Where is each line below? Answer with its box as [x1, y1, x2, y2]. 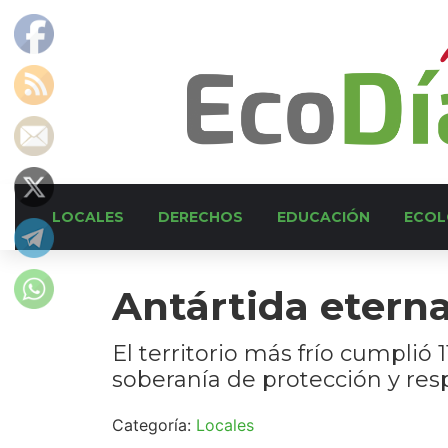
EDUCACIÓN [277, 208, 370, 226]
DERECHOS [158, 208, 243, 226]
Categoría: [112, 415, 196, 435]
